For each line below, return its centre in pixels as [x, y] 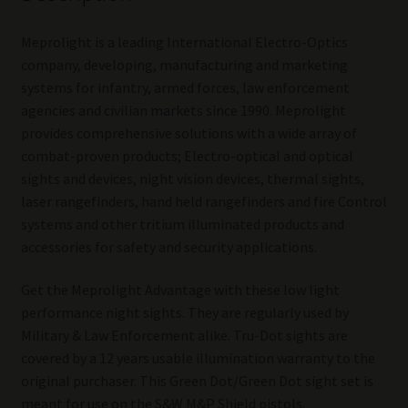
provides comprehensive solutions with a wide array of [189, 133]
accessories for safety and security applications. [168, 246]
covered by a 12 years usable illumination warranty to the [198, 358]
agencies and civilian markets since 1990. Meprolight [183, 110]
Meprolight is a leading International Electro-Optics [184, 41]
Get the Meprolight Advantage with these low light [180, 290]
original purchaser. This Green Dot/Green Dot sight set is [197, 381]
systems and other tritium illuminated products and [182, 224]
